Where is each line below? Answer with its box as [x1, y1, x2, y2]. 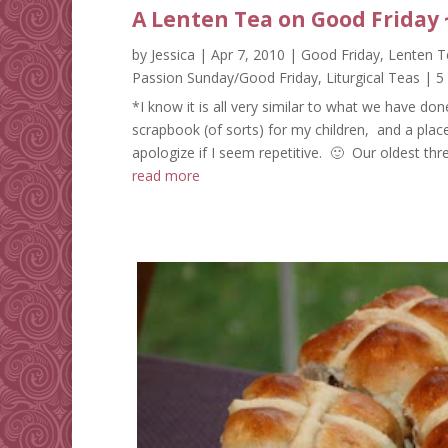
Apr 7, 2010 [211, 44, 285, 64]
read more [132, 165, 200, 185]
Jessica [151, 44, 195, 64]
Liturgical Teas [326, 67, 420, 87]
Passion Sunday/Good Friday [132, 67, 318, 87]
